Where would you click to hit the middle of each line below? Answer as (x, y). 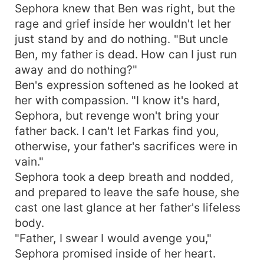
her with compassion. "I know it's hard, (117, 100)
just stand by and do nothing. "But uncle (122, 39)
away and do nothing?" (76, 69)
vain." (29, 161)
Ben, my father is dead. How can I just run (126, 54)
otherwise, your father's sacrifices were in (126, 146)
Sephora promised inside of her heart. (115, 253)
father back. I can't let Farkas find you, (117, 131)
